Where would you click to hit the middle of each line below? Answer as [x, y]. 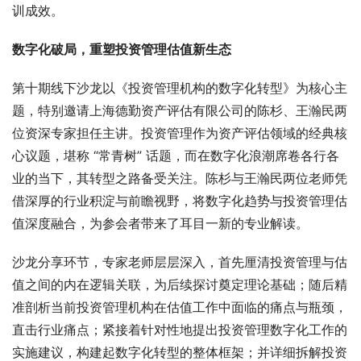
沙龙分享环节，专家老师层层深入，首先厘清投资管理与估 [180, 262]
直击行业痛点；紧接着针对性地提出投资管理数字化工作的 [180, 330]
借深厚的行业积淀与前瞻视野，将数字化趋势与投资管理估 [180, 201]
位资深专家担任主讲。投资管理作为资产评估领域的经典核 [180, 133]
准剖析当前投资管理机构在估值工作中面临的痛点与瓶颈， [180, 307]
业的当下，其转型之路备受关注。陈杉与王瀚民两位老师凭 [180, 178]
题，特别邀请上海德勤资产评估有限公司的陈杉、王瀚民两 [180, 111]
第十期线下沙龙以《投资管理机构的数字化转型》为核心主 [180, 88]
